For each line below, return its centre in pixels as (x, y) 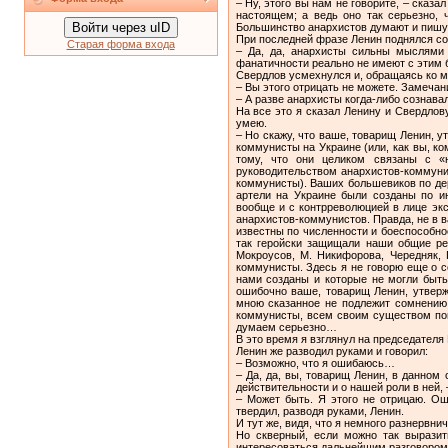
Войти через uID (120, 27)
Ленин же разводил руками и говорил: (331, 350)
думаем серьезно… (286, 326)
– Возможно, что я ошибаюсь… (315, 362)
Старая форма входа (120, 44)
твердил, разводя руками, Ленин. (319, 410)
